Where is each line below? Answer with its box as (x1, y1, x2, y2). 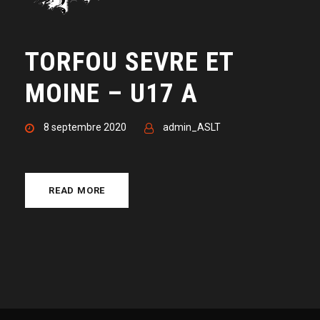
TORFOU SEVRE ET (25, 46, 234, 77)
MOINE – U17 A (25, 78, 198, 109)
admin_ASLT (163, 121, 221, 133)
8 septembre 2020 (44, 121, 126, 133)
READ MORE (49, 185, 106, 196)
